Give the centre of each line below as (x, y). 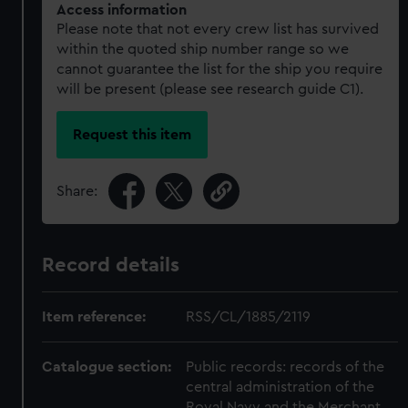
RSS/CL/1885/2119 (249, 316)
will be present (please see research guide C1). (210, 89)
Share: (77, 191)
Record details (111, 265)
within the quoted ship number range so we (203, 49)
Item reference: (94, 316)
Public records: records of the (286, 367)
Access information (122, 10)
